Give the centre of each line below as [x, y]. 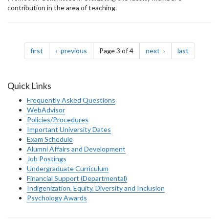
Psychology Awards [57, 198]
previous [73, 51]
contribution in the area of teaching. [62, 8]
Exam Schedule [50, 139]
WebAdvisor [46, 110]
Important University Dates [69, 130]
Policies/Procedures [58, 120]
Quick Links [29, 86]
